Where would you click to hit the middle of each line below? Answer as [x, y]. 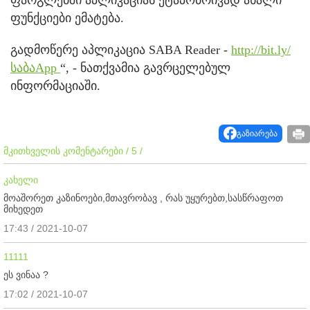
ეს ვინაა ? [26, 274]
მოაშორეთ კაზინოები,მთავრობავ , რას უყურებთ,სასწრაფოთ [143, 198]
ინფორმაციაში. [55, 85]
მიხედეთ [23, 209]
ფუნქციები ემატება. [67, 18]
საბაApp [35, 67]
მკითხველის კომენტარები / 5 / [73, 151]
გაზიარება [257, 133]
